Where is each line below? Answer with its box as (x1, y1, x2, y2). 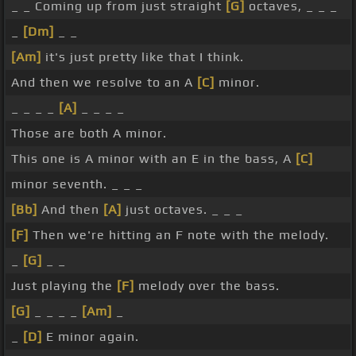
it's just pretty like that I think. (41, 49, 244, 65)
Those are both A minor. (11, 126, 167, 141)
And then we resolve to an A (11, 75, 197, 91)
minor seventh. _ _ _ (11, 176, 143, 192)
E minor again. (42, 329, 139, 345)
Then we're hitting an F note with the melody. (29, 227, 329, 243)
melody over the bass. (134, 278, 280, 294)
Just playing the (11, 278, 117, 294)
